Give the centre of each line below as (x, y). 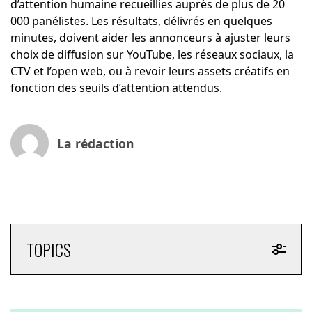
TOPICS (48, 249)
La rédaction (95, 143)
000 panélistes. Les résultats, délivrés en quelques (141, 21)
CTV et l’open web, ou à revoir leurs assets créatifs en (150, 71)
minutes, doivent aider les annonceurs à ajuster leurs (150, 38)
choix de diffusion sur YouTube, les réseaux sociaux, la (152, 54)
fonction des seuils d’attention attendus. (116, 88)
